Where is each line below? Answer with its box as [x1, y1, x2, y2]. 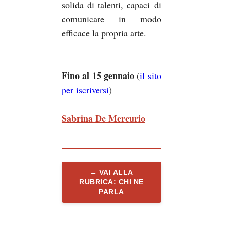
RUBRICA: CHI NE [79, 177, 144, 186]
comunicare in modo [61, 12, 161, 25]
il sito [140, 69, 161, 82]
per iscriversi [61, 83, 109, 96]
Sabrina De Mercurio [61, 111, 145, 125]
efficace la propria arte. [61, 26, 146, 39]
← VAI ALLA [89, 168, 133, 176]
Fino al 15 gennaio [61, 68, 134, 82]
